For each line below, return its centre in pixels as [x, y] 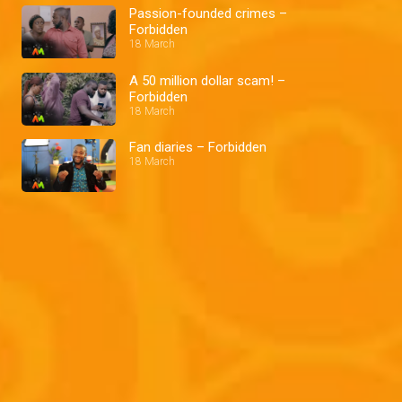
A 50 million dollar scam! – [207, 80]
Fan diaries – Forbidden [198, 147]
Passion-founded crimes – [208, 14]
